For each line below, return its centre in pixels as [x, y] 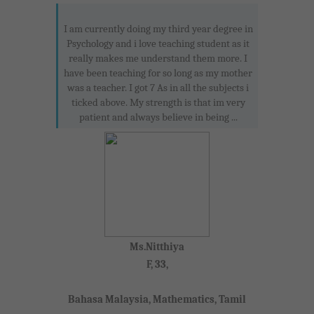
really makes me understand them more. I [158, 58]
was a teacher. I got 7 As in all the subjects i [158, 87]
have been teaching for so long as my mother [158, 73]
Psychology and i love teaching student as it [158, 43]
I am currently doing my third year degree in [158, 28]
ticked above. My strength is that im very [158, 102]
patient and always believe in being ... [158, 117]
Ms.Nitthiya [157, 246]
